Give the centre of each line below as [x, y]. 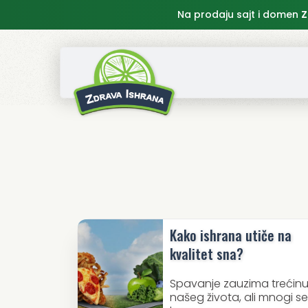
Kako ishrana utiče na [230, 235]
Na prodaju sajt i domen [239, 14]
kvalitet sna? [206, 254]
